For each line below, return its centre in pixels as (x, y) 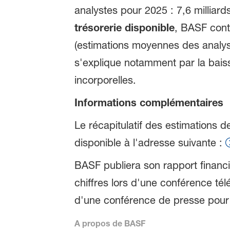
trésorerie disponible (124, 28)
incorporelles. (105, 80)
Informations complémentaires (149, 103)
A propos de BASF (110, 223)
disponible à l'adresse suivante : (150, 143)
